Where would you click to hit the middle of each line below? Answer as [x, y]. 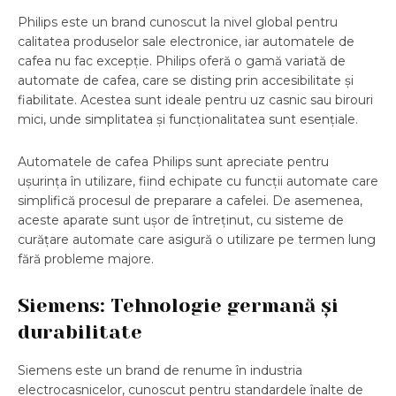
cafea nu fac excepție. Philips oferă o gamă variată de [182, 61]
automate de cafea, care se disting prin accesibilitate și [186, 81]
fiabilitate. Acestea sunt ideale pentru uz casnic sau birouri [195, 100]
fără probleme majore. [86, 259]
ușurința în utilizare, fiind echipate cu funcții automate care [198, 182]
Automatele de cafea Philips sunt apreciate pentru [173, 162]
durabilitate [80, 332]
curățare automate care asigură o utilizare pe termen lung [197, 240]
